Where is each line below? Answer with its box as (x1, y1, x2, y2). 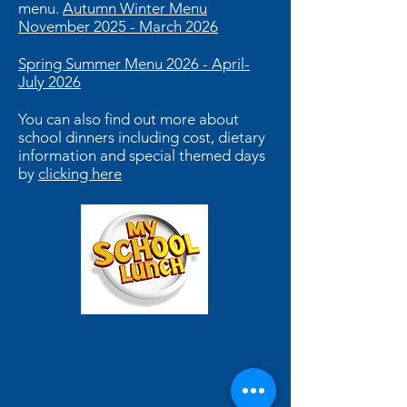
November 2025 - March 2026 (18, 17, 218, 35)
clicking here (38, 164, 122, 183)
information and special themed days (18, 146, 265, 164)
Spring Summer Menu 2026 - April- (18, 55, 250, 73)
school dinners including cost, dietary (18, 128, 265, 146)
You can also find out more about (18, 110, 239, 128)
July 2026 (18, 73, 81, 91)
